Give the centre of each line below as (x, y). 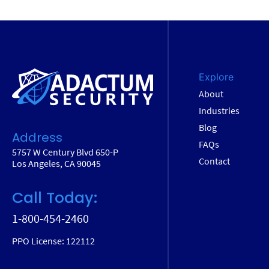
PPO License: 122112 (53, 240)
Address (37, 138)
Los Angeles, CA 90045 (56, 164)
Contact (214, 161)
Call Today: (55, 198)
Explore (216, 77)
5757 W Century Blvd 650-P (65, 152)
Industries (219, 111)
